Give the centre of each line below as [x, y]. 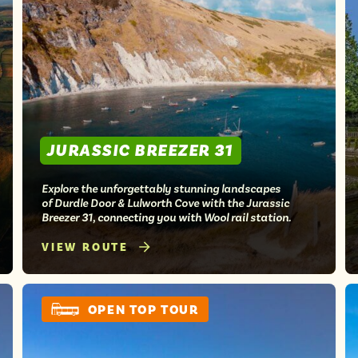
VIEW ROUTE [85, 247]
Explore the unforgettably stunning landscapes [161, 188]
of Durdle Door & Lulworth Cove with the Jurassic [165, 203]
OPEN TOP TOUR [143, 310]
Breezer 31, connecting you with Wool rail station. [166, 217]
